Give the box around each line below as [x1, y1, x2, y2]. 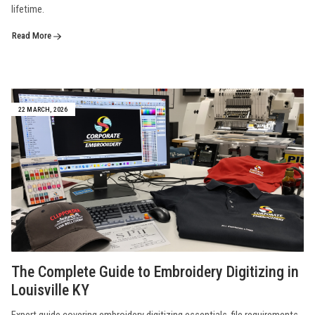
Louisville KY [11, 281, 89, 300]
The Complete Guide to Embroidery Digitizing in [11, 263, 299, 281]
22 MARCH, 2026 [18, 105, 68, 114]
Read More [12, 30, 53, 41]
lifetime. [11, 4, 44, 16]
